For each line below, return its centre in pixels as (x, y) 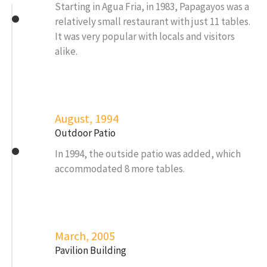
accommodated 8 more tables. (120, 168)
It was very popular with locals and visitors (145, 36)
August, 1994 (87, 118)
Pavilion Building (91, 250)
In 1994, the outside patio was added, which (148, 153)
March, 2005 (85, 235)
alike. (67, 51)
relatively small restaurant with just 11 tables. (153, 21)
